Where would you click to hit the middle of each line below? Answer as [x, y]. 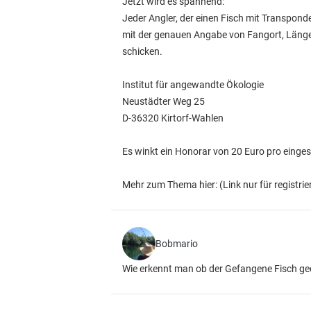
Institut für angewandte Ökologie [193, 85]
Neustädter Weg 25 [163, 101]
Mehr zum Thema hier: [171, 185]
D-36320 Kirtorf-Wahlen [173, 118]
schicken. [142, 51]
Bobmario [177, 244]
